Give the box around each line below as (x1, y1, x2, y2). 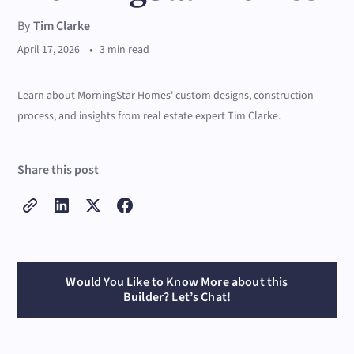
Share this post (17, 161, 100, 179)
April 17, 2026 (17, 42, 81, 58)
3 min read (100, 42, 150, 58)
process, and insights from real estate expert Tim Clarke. (17, 108, 281, 124)
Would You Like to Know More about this (66, 273, 288, 291)
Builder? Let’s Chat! (122, 288, 232, 306)
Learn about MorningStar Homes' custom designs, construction (17, 88, 314, 104)
